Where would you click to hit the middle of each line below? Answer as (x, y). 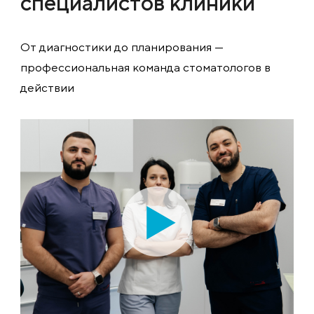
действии (47, 88)
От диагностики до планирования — (122, 47)
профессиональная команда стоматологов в (145, 68)
